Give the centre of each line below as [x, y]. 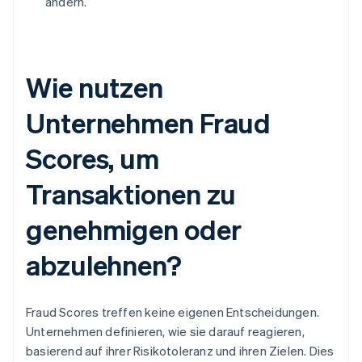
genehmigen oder [134, 229]
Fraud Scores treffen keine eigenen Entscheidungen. [173, 312]
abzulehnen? [104, 265]
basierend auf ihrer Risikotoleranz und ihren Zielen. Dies [180, 351]
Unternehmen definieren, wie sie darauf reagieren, [165, 332]
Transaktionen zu [131, 194]
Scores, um [93, 158]
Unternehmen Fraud [149, 123]
